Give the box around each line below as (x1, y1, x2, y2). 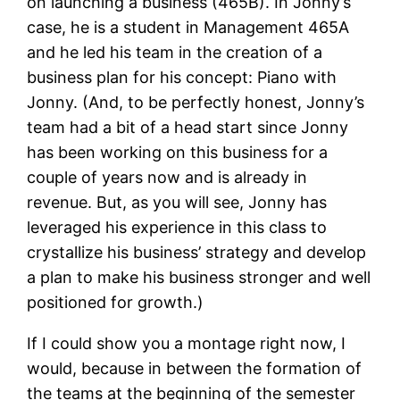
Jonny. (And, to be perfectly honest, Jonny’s (27, 92, 365, 112)
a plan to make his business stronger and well (27, 267, 371, 287)
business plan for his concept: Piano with (27, 67, 337, 87)
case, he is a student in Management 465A (27, 17, 350, 37)
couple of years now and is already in (27, 167, 308, 187)
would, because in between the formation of (27, 358, 362, 378)
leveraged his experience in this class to (27, 217, 328, 237)
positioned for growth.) (27, 292, 204, 312)
